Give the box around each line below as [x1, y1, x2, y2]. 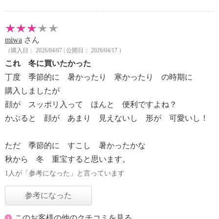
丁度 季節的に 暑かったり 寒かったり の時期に [5, 73, 193, 81]
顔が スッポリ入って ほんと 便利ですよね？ [5, 100, 177, 109]
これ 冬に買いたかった [5, 59, 91, 67]
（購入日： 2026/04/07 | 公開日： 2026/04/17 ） [5, 47, 125, 54]
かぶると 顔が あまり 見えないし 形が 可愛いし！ [5, 114, 208, 122]
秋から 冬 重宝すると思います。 [5, 155, 130, 163]
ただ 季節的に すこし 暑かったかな [5, 141, 146, 150]
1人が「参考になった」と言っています [5, 170, 125, 177]
